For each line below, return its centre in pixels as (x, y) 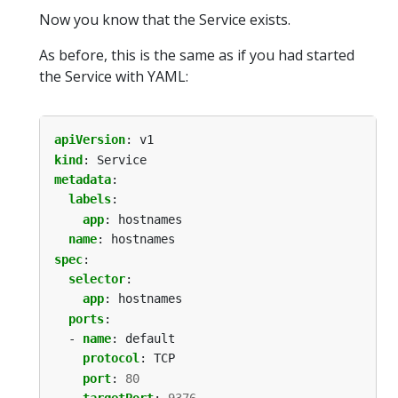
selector (97, 279)
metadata (83, 179)
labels (90, 199)
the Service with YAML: (114, 77)
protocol (111, 358)
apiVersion (90, 140)
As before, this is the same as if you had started (197, 56)
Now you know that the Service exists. (165, 20)
